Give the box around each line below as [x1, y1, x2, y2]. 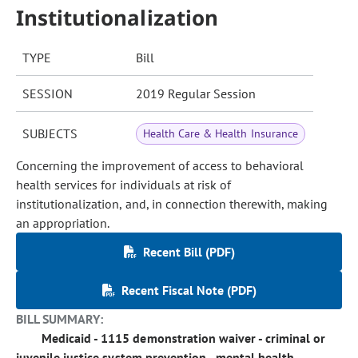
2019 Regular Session [136, 86, 256, 101]
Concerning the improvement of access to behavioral [16, 157, 304, 173]
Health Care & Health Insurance [143, 126, 298, 141]
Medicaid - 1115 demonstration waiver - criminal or [42, 330, 326, 346]
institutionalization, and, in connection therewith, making [16, 196, 328, 212]
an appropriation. [16, 215, 110, 231]
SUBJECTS [22, 125, 78, 141]
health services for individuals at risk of [16, 177, 232, 193]
